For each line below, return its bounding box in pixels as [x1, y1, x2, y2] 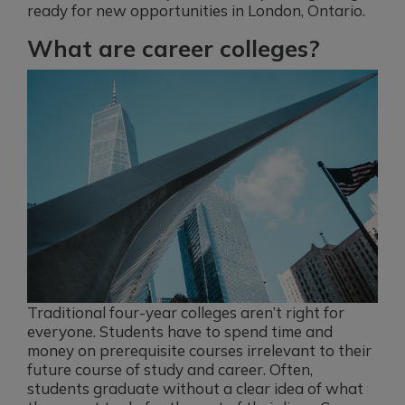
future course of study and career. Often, [27, 360, 313, 380]
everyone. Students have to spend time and [27, 322, 333, 342]
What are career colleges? [27, 33, 320, 62]
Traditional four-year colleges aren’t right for [27, 303, 344, 323]
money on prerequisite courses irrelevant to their [27, 341, 372, 361]
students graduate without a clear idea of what [27, 379, 363, 399]
